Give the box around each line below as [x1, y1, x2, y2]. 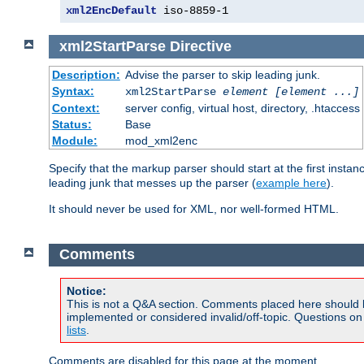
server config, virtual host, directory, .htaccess [124, 101, 360, 115]
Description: [51, 67, 120, 81]
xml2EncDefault [66, 4, 157, 18]
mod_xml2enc [124, 133, 197, 147]
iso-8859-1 [157, 4, 228, 18]
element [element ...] [222, 84, 359, 98]
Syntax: [51, 84, 94, 97]
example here [256, 175, 327, 189]
